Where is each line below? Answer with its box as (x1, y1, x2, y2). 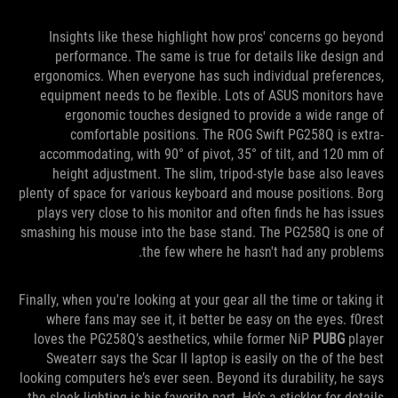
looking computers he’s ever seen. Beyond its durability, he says (20, 369, 384, 386)
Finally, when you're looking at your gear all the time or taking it (19, 291, 384, 308)
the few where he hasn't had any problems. (142, 243, 384, 260)
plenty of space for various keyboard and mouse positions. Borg (19, 184, 384, 202)
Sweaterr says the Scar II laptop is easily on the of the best (46, 349, 384, 367)
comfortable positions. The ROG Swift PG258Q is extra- (70, 125, 384, 143)
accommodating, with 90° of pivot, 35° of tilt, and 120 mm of (39, 145, 384, 163)
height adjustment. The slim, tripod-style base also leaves (52, 164, 384, 182)
